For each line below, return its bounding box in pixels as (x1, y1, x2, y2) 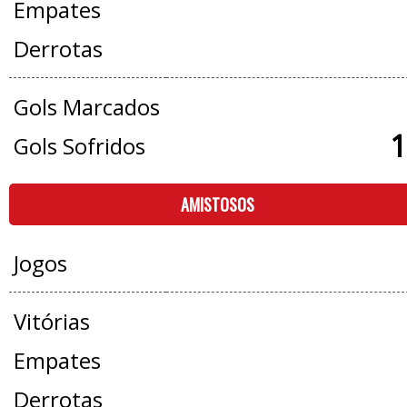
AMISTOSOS (181, 193, 254, 216)
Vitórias (13, 306, 90, 336)
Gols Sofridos (13, 131, 145, 161)
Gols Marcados (13, 92, 160, 122)
